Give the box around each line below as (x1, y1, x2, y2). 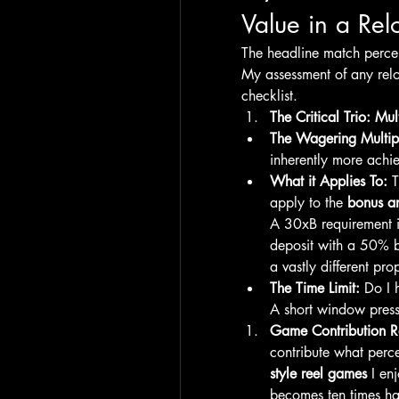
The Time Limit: (270, 279, 360, 297)
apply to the (270, 193, 347, 212)
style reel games (270, 364, 367, 383)
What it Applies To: (270, 172, 387, 191)
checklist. (241, 86, 297, 105)
